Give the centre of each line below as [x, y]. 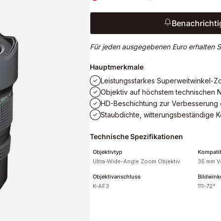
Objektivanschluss [117, 176]
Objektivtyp [108, 152]
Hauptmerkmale [117, 67]
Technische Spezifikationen [136, 136]
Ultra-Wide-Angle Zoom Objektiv [136, 161]
